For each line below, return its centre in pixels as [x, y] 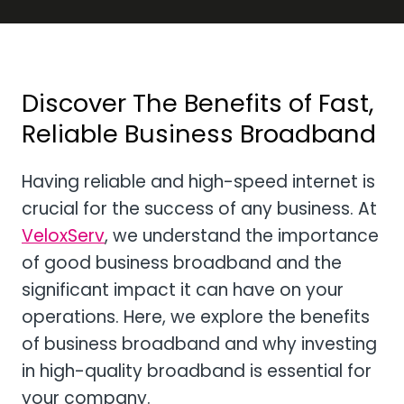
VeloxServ [63, 235]
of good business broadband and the [182, 262]
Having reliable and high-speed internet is [198, 181]
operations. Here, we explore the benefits [196, 317]
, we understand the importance [242, 235]
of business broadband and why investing [199, 344]
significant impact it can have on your [183, 289]
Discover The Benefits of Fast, [197, 103]
